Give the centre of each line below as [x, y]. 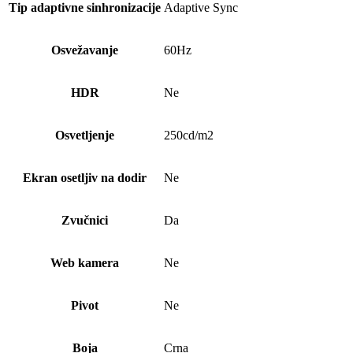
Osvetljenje [85, 136]
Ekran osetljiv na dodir [85, 178]
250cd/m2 [189, 136]
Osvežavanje [85, 50]
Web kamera [85, 263]
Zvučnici [85, 221]
